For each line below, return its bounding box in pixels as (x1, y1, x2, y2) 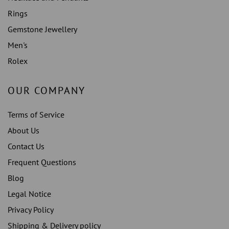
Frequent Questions (8, 157, 76, 168)
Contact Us (8, 141, 44, 152)
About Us (8, 125, 39, 136)
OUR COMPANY (8, 84, 85, 98)
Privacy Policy (8, 204, 54, 215)
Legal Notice (8, 189, 51, 199)
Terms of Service (8, 109, 64, 120)
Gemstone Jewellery (8, 24, 77, 35)
